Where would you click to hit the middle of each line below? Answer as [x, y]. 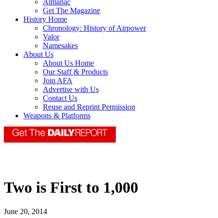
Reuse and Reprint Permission [89, 107]
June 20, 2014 [26, 211]
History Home [45, 19]
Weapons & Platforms [57, 116]
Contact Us [60, 98]
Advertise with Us [71, 90]
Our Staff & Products [75, 72]
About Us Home [68, 63]
